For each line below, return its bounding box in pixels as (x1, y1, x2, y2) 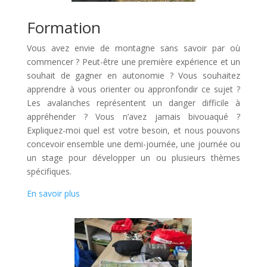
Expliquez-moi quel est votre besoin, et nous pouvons (26, 125, 241, 136)
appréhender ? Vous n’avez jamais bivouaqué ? (26, 111, 241, 122)
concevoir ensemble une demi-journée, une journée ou (26, 138, 241, 150)
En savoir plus (26, 188, 80, 199)
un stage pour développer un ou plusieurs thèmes (26, 152, 241, 163)
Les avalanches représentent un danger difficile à (26, 97, 241, 108)
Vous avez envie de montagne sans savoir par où (26, 42, 241, 54)
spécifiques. (26, 166, 72, 177)
